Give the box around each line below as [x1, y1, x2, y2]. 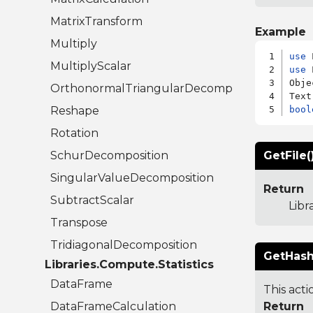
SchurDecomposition [50, 149, 168, 163]
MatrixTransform [50, 15, 143, 29]
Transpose [50, 216, 108, 230]
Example [254, 25, 306, 39]
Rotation [50, 126, 99, 140]
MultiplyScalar [50, 59, 131, 73]
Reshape [50, 104, 99, 118]
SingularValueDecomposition [50, 171, 214, 185]
